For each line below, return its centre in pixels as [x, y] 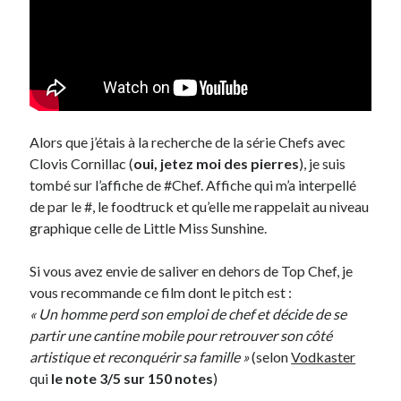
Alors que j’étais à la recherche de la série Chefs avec [188, 142]
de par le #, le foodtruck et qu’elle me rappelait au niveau [200, 207]
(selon [272, 357]
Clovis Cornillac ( [82, 164]
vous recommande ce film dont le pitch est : [161, 293]
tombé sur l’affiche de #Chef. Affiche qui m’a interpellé [193, 185]
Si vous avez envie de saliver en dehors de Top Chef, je [192, 271]
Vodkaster [324, 357]
